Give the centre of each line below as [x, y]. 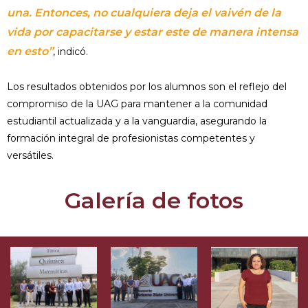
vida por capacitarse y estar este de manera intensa [153, 32]
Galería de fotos [154, 201]
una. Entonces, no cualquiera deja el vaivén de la [144, 13]
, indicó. [70, 52]
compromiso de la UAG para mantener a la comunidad [137, 104]
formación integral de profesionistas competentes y [131, 139]
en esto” [30, 52]
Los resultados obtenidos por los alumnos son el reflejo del [147, 87]
